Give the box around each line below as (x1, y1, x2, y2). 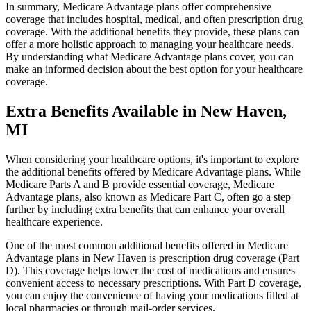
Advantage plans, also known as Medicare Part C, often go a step (6, 190, 291, 203)
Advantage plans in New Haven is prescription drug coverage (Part (6, 251, 299, 264)
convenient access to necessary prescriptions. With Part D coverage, (6, 276, 301, 289)
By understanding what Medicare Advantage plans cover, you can (6, 50, 294, 62)
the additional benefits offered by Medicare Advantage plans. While (6, 165, 301, 178)
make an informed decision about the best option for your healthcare (6, 62, 303, 75)
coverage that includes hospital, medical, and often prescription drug (6, 12, 303, 25)
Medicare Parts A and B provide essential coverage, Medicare (6, 178, 274, 190)
